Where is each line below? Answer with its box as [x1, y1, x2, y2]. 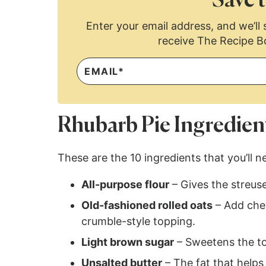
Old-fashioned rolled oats [81, 199, 213, 211]
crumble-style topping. [81, 215, 195, 227]
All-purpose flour [81, 178, 169, 191]
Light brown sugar [81, 236, 174, 248]
